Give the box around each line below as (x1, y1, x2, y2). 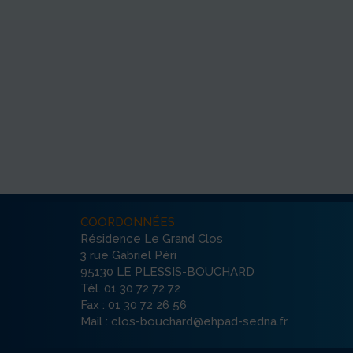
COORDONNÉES (80, 214, 175, 229)
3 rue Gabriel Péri (80, 247, 176, 262)
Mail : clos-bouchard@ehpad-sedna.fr (80, 314, 288, 329)
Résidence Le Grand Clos (80, 231, 223, 246)
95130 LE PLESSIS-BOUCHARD (80, 264, 255, 279)
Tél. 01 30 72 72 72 (80, 281, 180, 295)
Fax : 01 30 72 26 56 (80, 297, 187, 312)
